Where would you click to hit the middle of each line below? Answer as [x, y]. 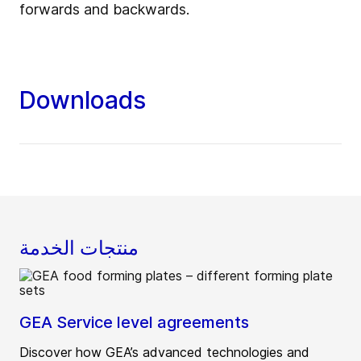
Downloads [83, 100]
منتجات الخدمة [79, 247]
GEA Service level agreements [134, 322]
